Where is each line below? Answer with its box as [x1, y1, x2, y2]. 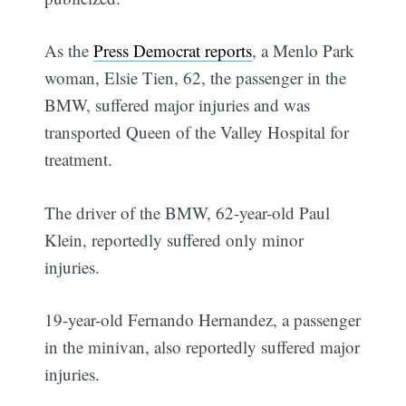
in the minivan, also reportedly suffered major [44, 335, 361, 359]
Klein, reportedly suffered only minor [44, 227, 304, 251]
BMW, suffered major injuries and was [44, 93, 311, 117]
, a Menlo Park [252, 39, 355, 63]
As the [44, 39, 94, 63]
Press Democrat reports [93, 39, 253, 63]
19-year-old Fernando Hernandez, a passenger [44, 308, 362, 332]
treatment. [44, 148, 113, 171]
